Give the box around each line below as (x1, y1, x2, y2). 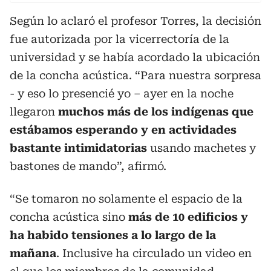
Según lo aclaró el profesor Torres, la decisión (10, 14, 261, 27)
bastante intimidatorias (10, 141, 147, 154)
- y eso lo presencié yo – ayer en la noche (10, 87, 233, 100)
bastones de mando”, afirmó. (10, 159, 166, 172)
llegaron (10, 105, 58, 118)
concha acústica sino (10, 210, 128, 223)
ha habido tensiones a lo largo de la (10, 228, 216, 241)
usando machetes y (147, 141, 256, 154)
